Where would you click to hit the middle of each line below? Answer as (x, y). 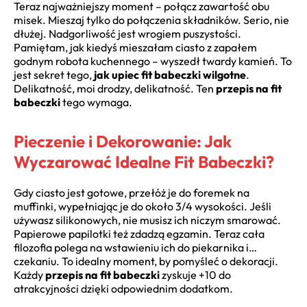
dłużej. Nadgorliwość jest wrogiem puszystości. (127, 34)
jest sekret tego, (54, 75)
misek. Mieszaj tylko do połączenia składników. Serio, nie (151, 20)
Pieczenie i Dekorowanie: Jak (123, 142)
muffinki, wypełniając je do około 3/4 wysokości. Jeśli (143, 207)
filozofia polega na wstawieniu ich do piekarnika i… (135, 248)
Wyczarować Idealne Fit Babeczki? (144, 162)
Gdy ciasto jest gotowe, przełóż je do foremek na (132, 193)
